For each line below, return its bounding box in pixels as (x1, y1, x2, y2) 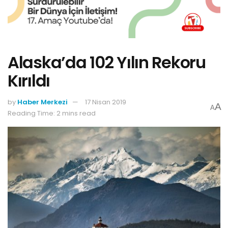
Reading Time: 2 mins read (8, 108, 96, 118)
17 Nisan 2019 (85, 97, 126, 107)
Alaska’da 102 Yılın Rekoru (8, 50, 206, 74)
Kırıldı (8, 69, 50, 92)
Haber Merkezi (17, 97, 68, 107)
